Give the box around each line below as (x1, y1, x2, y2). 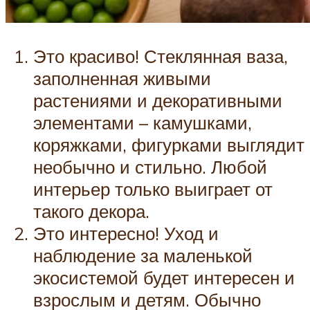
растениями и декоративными (33, 89, 282, 111)
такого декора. (33, 199, 149, 222)
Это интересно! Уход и (33, 221, 219, 244)
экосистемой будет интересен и (33, 266, 295, 289)
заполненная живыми (33, 66, 211, 89)
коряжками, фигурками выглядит (33, 133, 304, 156)
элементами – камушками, (33, 111, 252, 134)
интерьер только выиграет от (33, 177, 273, 200)
